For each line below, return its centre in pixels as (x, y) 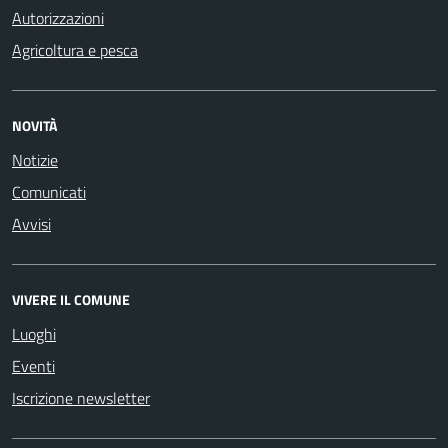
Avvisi (31, 223)
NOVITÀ (34, 125)
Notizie (35, 159)
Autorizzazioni (58, 17)
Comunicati (49, 191)
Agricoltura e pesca (75, 49)
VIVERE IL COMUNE (71, 299)
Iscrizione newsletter (81, 397)
